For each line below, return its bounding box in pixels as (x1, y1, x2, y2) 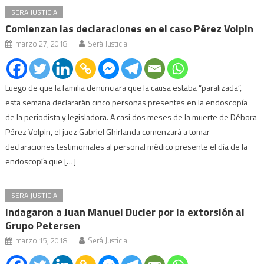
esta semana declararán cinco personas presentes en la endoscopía (5, 95, 248, 108)
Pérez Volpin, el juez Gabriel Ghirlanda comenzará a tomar (5, 125, 210, 138)
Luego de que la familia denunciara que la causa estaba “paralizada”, (5, 81, 242, 94)
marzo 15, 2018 (15, 234, 68, 246)
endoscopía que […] (5, 154, 77, 167)
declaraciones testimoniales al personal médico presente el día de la (5, 140, 248, 153)
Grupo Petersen (5, 217, 81, 233)
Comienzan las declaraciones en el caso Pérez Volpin (5, 20, 254, 37)
